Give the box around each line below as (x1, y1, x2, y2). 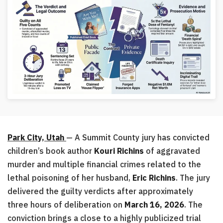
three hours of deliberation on (7, 200, 124, 210)
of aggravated (144, 146, 200, 156)
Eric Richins (132, 173, 176, 183)
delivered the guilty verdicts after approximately (7, 186, 193, 197)
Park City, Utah (7, 132, 64, 143)
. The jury (176, 173, 210, 183)
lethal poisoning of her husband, (7, 173, 132, 183)
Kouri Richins (94, 146, 144, 156)
